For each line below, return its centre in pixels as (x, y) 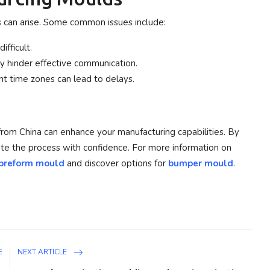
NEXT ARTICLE (43, 252)
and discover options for (116, 163)
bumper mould (201, 163)
